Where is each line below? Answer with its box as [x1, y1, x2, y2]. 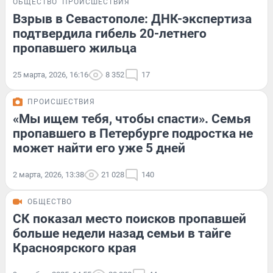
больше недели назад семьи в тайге [13, 225, 231, 241]
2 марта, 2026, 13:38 [13, 169, 84, 179]
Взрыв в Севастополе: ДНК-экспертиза [13, 11, 252, 26]
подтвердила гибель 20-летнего [13, 26, 207, 41]
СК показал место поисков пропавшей [13, 211, 246, 226]
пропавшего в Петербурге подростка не [13, 126, 253, 141]
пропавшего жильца [13, 40, 136, 55]
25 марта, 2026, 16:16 [13, 69, 88, 79]
